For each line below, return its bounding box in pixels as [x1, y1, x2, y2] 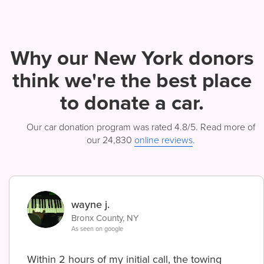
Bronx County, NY [71, 212, 138, 225]
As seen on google [71, 224, 123, 234]
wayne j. [71, 197, 110, 212]
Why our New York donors [10, 42, 254, 73]
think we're [12, 65, 121, 95]
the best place [121, 65, 252, 95]
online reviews [134, 133, 193, 147]
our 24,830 [87, 133, 134, 147]
